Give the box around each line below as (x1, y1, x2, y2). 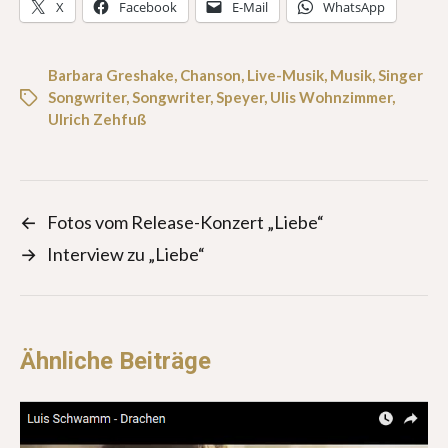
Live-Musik (247, 65, 324, 84)
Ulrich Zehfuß (48, 109, 146, 128)
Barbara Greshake (48, 65, 174, 84)
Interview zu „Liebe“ (47, 242, 205, 265)
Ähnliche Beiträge (20, 346, 211, 375)
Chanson (180, 65, 241, 84)
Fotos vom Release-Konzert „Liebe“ (47, 210, 324, 233)
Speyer (216, 87, 264, 106)
